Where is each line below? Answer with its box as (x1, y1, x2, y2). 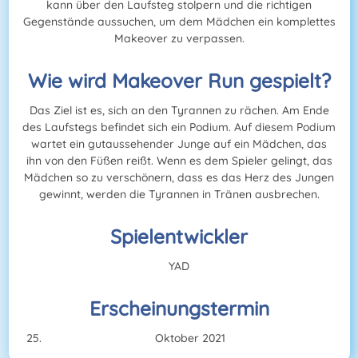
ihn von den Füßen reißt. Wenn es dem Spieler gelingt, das (26, 153, 332, 169)
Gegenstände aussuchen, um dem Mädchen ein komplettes (22, 14, 336, 30)
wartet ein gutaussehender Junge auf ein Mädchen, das (31, 137, 327, 152)
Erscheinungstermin (89, 296, 269, 321)
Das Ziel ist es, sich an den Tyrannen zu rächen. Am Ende (29, 103, 329, 118)
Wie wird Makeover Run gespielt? (27, 68, 331, 93)
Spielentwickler (110, 224, 248, 249)
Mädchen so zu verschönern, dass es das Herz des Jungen (24, 170, 334, 185)
